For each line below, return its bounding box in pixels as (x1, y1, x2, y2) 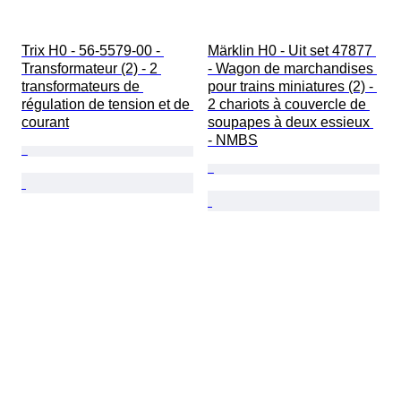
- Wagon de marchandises (208, 61, 377, 77)
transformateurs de (21, 79, 143, 95)
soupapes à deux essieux (208, 115, 373, 131)
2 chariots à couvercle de (208, 97, 370, 113)
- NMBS (208, 132, 258, 149)
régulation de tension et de (21, 97, 193, 113)
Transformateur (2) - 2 (21, 61, 161, 77)
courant (21, 115, 69, 131)
